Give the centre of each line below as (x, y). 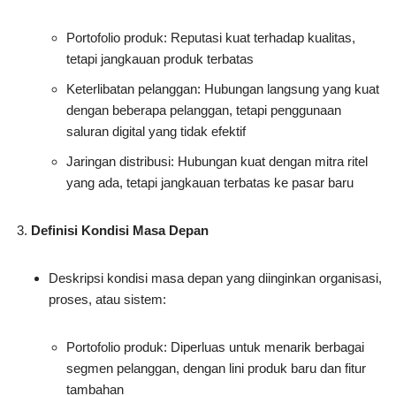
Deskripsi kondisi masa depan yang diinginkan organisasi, (215, 278)
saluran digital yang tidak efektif (156, 132)
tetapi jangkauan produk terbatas (160, 59)
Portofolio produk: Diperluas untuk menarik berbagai (215, 347)
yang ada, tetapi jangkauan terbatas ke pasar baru (210, 183)
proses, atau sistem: (107, 300)
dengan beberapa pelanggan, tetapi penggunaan (204, 110)
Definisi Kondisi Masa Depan (120, 231)
